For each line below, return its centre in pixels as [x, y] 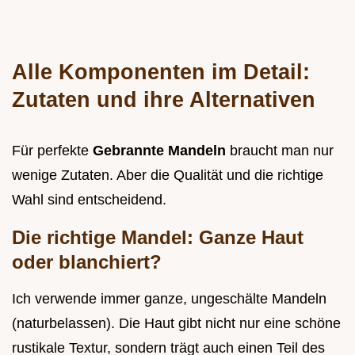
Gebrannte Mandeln [161, 151]
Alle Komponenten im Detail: [161, 72]
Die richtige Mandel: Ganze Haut [158, 238]
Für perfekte [52, 151]
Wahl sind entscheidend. [89, 200]
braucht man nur [282, 151]
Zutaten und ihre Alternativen [164, 100]
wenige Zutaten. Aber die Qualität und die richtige [168, 176]
